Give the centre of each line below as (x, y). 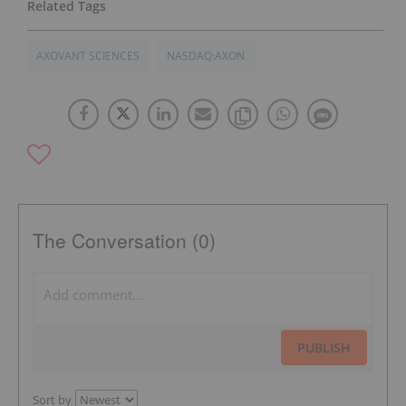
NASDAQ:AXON (206, 55)
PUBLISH (324, 347)
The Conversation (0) (124, 240)
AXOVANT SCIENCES (88, 55)
